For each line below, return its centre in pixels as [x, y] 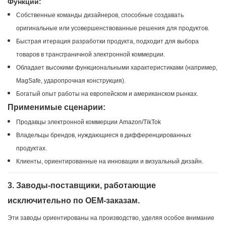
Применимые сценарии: [56, 107]
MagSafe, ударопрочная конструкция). [71, 81]
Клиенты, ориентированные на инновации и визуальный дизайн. [109, 162]
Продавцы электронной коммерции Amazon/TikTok [88, 122]
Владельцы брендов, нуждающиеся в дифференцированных [103, 135]
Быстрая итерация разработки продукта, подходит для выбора [107, 42]
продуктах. [31, 149]
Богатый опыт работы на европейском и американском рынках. [107, 94]
